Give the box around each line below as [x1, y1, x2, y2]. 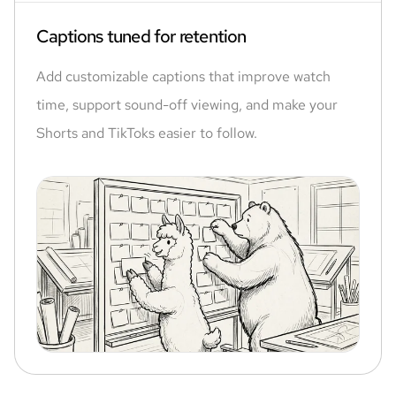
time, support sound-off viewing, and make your [36, 95, 338, 114]
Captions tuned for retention [36, 25, 247, 48]
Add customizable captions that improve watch [36, 67, 331, 86]
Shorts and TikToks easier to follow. [36, 124, 257, 142]
